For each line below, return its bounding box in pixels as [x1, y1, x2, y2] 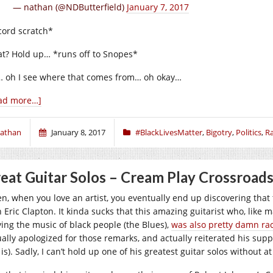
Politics [236, 127, 261, 138]
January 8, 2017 [51, 127, 105, 138]
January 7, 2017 [127, 1, 189, 13]
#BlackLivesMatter [135, 127, 202, 138]
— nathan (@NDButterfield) [13, 1, 127, 13]
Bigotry [206, 127, 232, 138]
